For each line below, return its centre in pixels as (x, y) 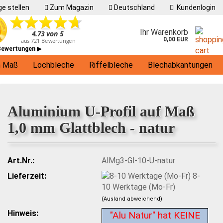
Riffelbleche (111, 65)
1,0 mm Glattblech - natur (91, 128)
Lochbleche (54, 65)
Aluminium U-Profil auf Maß (101, 111)
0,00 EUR (176, 39)
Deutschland (134, 7)
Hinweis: (23, 214)
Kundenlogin (195, 7)
